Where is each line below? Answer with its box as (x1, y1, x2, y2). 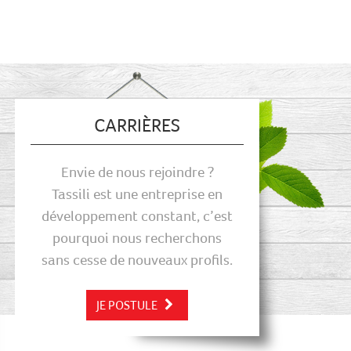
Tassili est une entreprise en (52, 185, 223, 202)
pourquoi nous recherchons (52, 229, 222, 246)
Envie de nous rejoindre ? (60, 163, 214, 180)
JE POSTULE (96, 298, 161, 312)
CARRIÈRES (94, 114, 180, 136)
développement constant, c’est (42, 207, 233, 224)
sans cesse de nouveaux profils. (42, 251, 233, 268)
